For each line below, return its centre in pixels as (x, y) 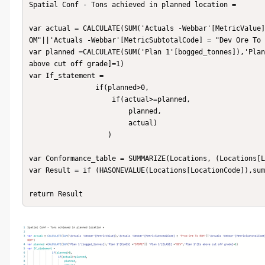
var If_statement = (68, 75)
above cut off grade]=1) (79, 64)
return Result (56, 194)
